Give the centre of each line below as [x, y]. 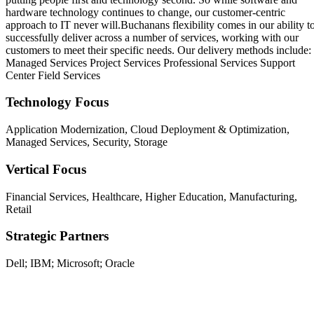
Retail [19, 209]
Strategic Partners [57, 236]
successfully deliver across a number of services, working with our [152, 37]
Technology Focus [57, 102]
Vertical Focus [46, 169]
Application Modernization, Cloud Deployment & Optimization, [148, 130]
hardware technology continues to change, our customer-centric [145, 12]
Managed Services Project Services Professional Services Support [150, 62]
